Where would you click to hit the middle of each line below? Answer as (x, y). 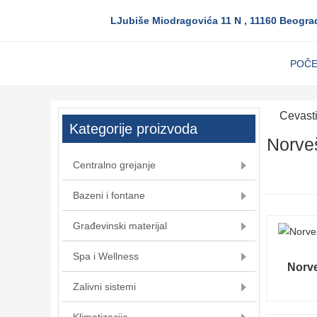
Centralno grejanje (114, 165)
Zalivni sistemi (104, 287)
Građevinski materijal (120, 226)
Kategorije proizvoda (133, 129)
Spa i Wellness (106, 256)
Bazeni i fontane (109, 195)
